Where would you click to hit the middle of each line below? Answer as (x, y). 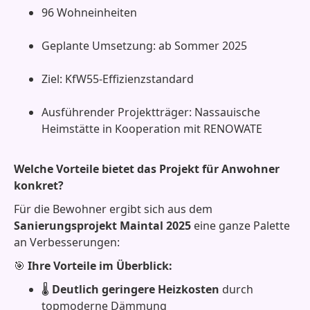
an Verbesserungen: (67, 242)
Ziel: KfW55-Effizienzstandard (118, 79)
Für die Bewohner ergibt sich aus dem (113, 209)
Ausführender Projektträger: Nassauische (151, 112)
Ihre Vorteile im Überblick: (100, 266)
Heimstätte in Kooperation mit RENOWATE (152, 129)
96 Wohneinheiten (89, 12)
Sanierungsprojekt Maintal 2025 (102, 226)
